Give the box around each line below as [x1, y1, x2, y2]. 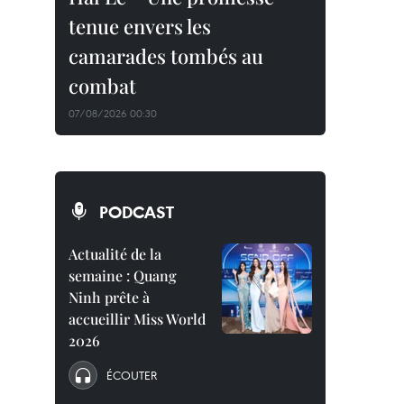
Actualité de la [69, 244, 161, 263]
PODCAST [99, 201, 174, 223]
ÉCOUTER [106, 367, 157, 383]
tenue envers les [69, 13, 211, 40]
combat [69, 72, 136, 99]
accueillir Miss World [69, 309, 206, 328]
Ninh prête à [69, 288, 150, 307]
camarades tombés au [69, 42, 263, 69]
